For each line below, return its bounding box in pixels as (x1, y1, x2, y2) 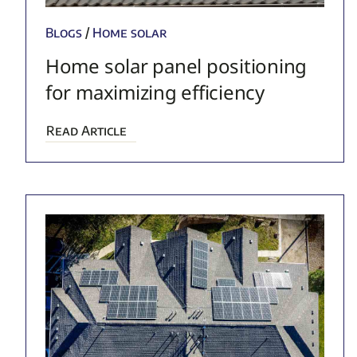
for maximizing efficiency (45, 78, 265, 105)
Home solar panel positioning (45, 52, 308, 79)
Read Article (45, 122, 127, 139)
